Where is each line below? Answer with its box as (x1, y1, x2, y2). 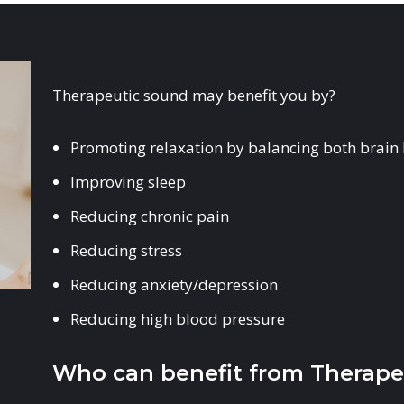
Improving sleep (70, 171, 187, 192)
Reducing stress (70, 240, 183, 261)
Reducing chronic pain (70, 206, 230, 226)
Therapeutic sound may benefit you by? (52, 85, 336, 106)
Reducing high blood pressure (70, 308, 286, 329)
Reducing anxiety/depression (70, 274, 279, 295)
